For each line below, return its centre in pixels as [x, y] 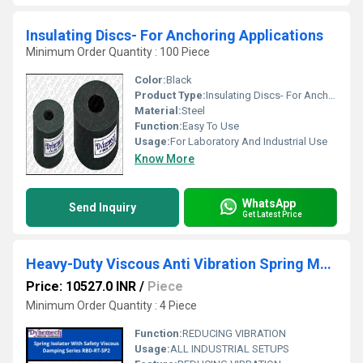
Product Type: [170, 95]
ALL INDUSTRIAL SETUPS [230, 349]
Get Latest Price [272, 214]
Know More [164, 159]
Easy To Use [211, 126]
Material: [158, 111]
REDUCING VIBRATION [234, 333]
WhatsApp [269, 203]
